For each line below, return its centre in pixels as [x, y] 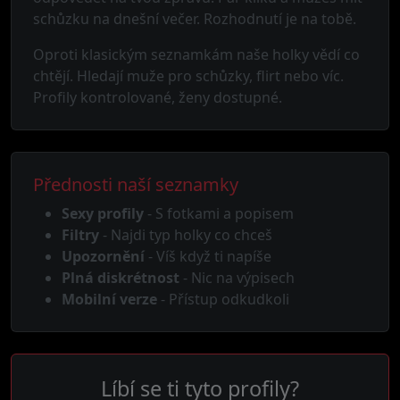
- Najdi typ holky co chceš [186, 235]
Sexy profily [103, 213]
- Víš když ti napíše [208, 256]
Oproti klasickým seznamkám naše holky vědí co [196, 54]
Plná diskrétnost [121, 278]
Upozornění [103, 256]
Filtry [80, 235]
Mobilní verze [109, 299]
